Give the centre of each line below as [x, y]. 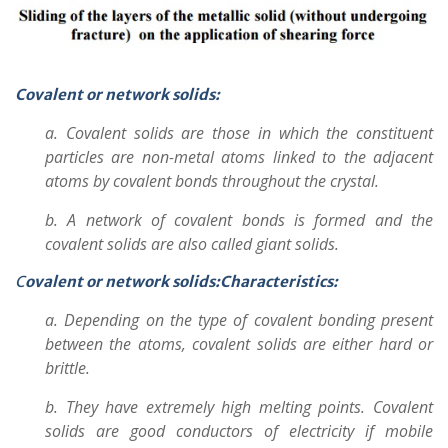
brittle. [67, 367]
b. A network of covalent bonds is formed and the [239, 219]
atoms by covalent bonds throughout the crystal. [212, 180]
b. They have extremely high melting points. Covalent [239, 406]
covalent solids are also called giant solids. [192, 243]
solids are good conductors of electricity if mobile [239, 430]
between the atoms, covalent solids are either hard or [239, 343]
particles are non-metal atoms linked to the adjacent [239, 156]
